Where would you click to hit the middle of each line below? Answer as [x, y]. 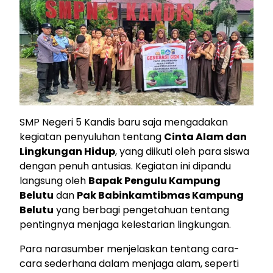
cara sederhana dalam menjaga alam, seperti [129, 263]
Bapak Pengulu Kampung [154, 180]
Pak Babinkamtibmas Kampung [160, 195]
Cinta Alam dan [205, 136]
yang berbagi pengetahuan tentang [141, 210]
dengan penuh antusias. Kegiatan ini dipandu [125, 166]
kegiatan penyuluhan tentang [92, 136]
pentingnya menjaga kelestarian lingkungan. [125, 224]
